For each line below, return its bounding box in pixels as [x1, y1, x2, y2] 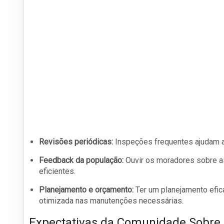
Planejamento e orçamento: [39, 185, 133, 195]
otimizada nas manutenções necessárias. [39, 196, 183, 206]
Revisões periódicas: [39, 137, 113, 147]
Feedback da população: [39, 155, 123, 165]
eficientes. [39, 166, 75, 176]
